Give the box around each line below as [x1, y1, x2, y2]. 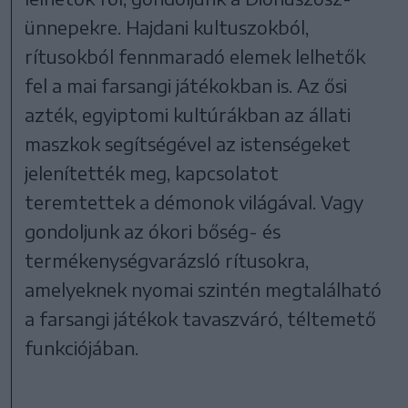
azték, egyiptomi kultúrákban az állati [25, 102, 352, 126]
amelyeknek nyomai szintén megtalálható [25, 277, 382, 301]
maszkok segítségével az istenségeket [25, 131, 352, 155]
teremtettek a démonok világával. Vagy [25, 189, 364, 213]
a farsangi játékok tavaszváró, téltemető [25, 306, 377, 330]
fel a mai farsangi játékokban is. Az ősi [25, 73, 348, 97]
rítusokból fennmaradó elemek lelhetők [25, 44, 366, 67]
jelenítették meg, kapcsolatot [25, 160, 280, 184]
